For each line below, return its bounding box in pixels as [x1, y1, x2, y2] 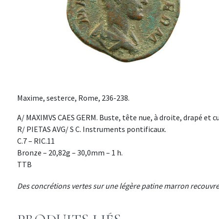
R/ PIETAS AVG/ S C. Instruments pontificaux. [17, 124, 166, 134]
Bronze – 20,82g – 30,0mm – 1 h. [17, 148, 123, 158]
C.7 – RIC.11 [17, 136, 55, 146]
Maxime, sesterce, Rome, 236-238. [17, 93, 130, 103]
